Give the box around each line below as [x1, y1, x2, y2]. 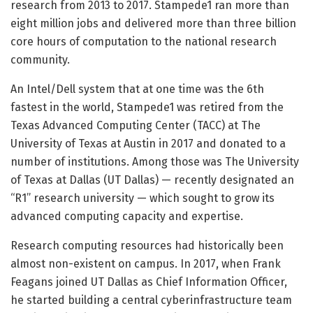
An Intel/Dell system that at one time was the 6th [10, 82, 264, 96]
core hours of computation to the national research [10, 34, 277, 48]
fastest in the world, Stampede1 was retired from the [10, 100, 284, 114]
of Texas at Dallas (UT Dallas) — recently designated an [10, 173, 294, 187]
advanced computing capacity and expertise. [10, 209, 243, 223]
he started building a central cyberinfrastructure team [10, 293, 292, 307]
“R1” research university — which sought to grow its [10, 191, 275, 205]
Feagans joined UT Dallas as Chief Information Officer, [10, 275, 287, 289]
